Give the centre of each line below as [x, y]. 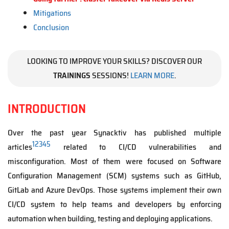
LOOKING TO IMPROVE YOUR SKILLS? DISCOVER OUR [114, 61]
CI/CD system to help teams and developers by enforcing [114, 204]
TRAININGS [72, 75]
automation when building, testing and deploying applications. [110, 219]
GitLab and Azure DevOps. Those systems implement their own [114, 190]
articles [20, 147]
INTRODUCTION [47, 109]
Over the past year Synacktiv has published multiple [114, 133]
